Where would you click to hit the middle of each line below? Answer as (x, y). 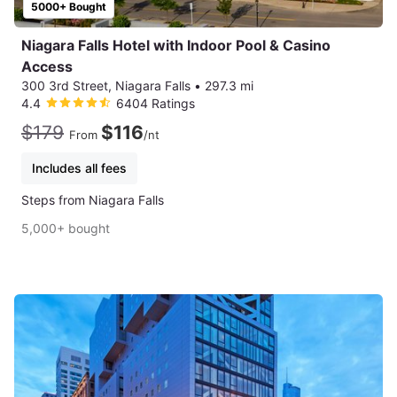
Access (47, 66)
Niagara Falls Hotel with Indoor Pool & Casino (176, 45)
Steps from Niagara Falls (93, 199)
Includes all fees (79, 167)
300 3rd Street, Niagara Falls (106, 85)
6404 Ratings (156, 103)
